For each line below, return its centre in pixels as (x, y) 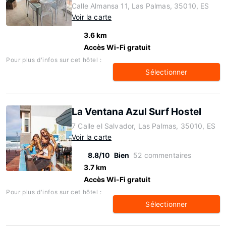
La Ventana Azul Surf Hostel (136, 112)
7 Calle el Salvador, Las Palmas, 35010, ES (144, 126)
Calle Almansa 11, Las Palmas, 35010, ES (140, 6)
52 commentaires (162, 155)
